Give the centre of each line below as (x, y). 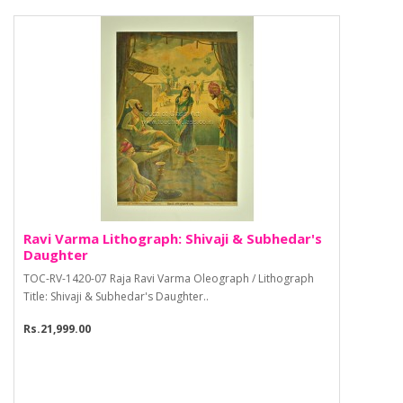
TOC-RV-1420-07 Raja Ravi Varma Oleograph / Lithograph (169, 279)
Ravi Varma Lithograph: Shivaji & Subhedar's (173, 239)
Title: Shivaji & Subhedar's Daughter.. (116, 297)
